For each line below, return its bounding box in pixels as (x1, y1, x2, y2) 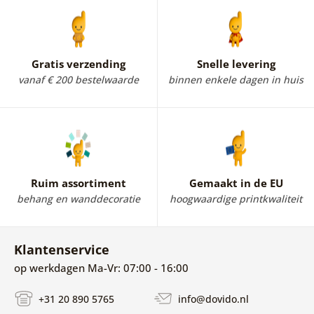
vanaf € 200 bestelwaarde (18, 73, 139, 87)
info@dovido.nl (175, 292, 249, 306)
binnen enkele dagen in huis (168, 73, 303, 87)
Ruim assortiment (31, 176, 126, 191)
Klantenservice (13, 241, 109, 259)
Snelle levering (196, 57, 275, 71)
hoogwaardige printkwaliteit (170, 192, 302, 206)
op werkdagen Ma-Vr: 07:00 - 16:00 (13, 261, 189, 275)
